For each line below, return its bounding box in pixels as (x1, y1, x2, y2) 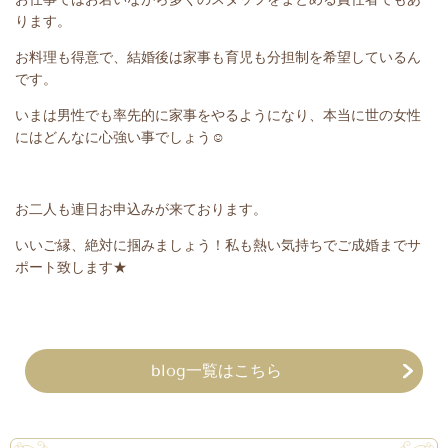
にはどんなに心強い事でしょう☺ (15, 129, 225, 145)
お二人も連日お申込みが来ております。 (15, 201, 267, 217)
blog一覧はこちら (151, 361, 282, 380)
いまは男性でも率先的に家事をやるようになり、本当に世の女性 (15, 107, 421, 123)
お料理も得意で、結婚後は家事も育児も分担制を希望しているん (15, 49, 421, 65)
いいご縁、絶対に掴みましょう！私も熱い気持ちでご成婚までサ (15, 237, 421, 253)
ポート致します (15, 259, 113, 275)
